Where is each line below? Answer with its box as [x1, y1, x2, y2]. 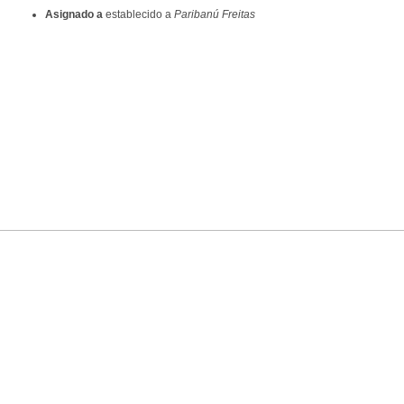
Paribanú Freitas [174, 8, 255, 22]
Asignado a [45, 8, 103, 22]
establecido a [103, 8, 174, 22]
